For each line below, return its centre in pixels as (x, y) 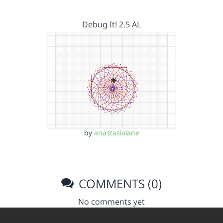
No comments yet (111, 202)
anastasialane (116, 133)
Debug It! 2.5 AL (111, 24)
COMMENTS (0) (119, 183)
